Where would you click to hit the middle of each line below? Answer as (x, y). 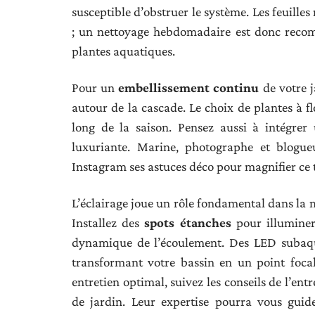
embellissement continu (189, 87)
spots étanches (188, 222)
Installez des (108, 222)
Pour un (95, 87)
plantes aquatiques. (123, 51)
